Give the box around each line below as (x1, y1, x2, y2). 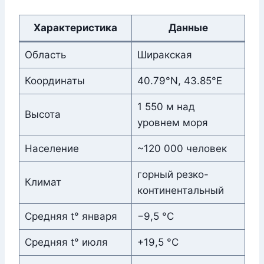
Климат (24, 176, 61, 189)
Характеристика (34, 22, 117, 34)
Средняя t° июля (24, 236, 108, 249)
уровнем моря (137, 117, 208, 129)
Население (24, 143, 79, 155)
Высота (24, 108, 61, 121)
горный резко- (137, 169, 209, 181)
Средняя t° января (24, 210, 117, 223)
